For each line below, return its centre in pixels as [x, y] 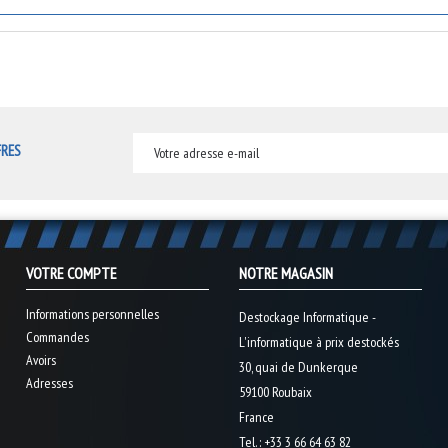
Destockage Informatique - [306, 317]
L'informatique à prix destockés [318, 342]
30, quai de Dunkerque [298, 367]
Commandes [57, 337]
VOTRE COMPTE [71, 273]
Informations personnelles [92, 314]
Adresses [49, 383]
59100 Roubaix [275, 392]
